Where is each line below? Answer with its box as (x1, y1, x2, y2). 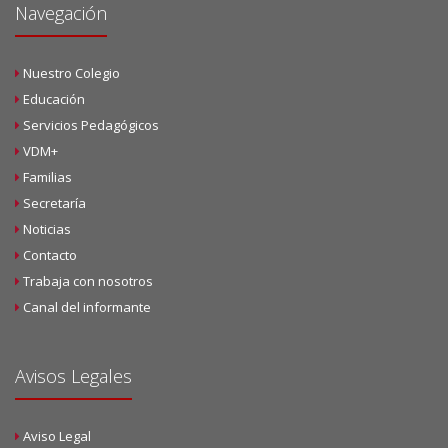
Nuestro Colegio (23, 63, 120, 82)
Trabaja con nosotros (23, 271, 153, 290)
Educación (23, 89, 85, 108)
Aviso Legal (23, 426, 91, 445)
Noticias (23, 219, 71, 238)
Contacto (23, 245, 77, 264)
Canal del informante (23, 297, 151, 316)
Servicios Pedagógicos (23, 115, 159, 134)
